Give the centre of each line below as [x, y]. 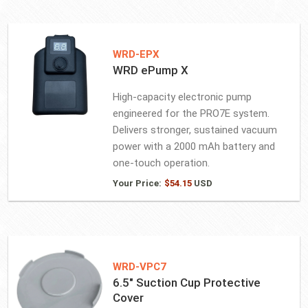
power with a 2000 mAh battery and [194, 146]
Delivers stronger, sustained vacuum [195, 130]
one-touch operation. [161, 163]
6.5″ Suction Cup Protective [186, 283]
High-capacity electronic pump [182, 97]
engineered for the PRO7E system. [191, 113]
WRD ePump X [150, 70]
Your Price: [137, 183]
